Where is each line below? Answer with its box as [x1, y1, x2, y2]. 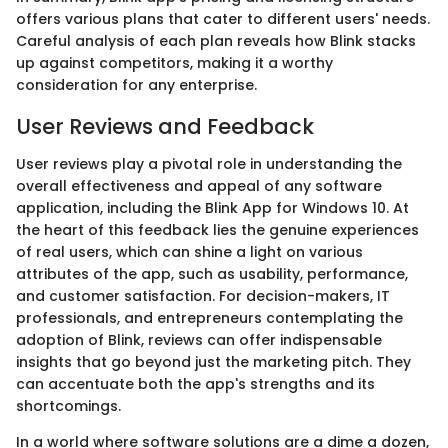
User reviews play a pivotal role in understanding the [16, 154, 402, 175]
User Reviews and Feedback [16, 111, 314, 141]
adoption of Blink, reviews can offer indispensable [16, 330, 382, 351]
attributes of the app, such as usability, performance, [16, 264, 408, 285]
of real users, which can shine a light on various [16, 242, 363, 263]
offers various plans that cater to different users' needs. [16, 8, 430, 29]
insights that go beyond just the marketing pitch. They [16, 352, 411, 373]
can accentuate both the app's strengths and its [16, 374, 375, 395]
